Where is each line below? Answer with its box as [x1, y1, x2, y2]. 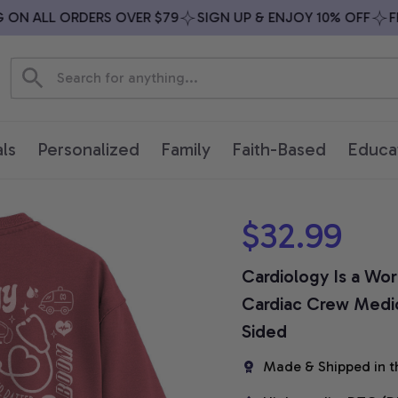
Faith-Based [232, 139, 326, 161]
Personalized [37, 139, 139, 161]
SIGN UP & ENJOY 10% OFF [169, 9, 343, 26]
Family [161, 139, 211, 161]
